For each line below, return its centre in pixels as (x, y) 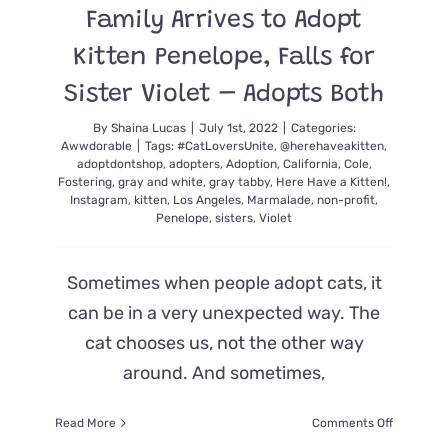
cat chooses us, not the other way (224, 343)
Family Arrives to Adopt (224, 21)
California (310, 164)
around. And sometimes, (224, 373)
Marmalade (279, 200)
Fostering (85, 182)
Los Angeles (207, 200)
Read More (85, 423)
